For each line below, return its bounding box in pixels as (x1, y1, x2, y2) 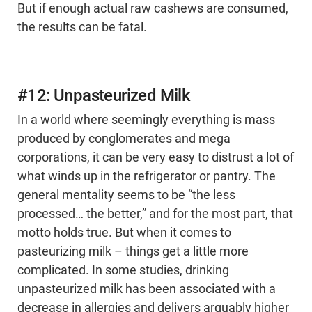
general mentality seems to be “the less (17, 188, 235, 203)
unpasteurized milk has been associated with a (17, 282, 276, 297)
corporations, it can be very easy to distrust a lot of (17, 150, 294, 165)
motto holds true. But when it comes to (17, 226, 231, 240)
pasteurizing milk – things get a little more (17, 244, 249, 259)
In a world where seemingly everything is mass (17, 113, 275, 127)
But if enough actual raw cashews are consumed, (17, 1, 288, 16)
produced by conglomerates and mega (17, 132, 231, 146)
